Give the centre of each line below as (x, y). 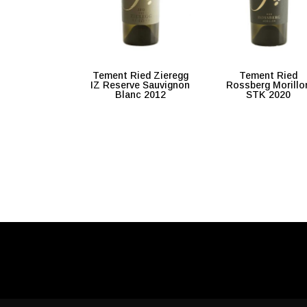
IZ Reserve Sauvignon (140, 85)
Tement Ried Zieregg (140, 76)
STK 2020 (269, 95)
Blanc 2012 (140, 95)
